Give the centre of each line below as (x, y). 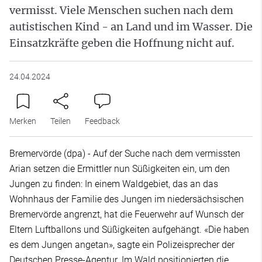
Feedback (102, 121)
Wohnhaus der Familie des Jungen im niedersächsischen (127, 199)
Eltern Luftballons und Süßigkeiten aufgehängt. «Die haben (129, 229)
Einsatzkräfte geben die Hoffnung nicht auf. (122, 43)
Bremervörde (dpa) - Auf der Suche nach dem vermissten (125, 153)
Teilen (61, 121)
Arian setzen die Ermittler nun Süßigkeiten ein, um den (120, 168)
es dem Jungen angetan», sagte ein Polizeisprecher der (122, 244)
